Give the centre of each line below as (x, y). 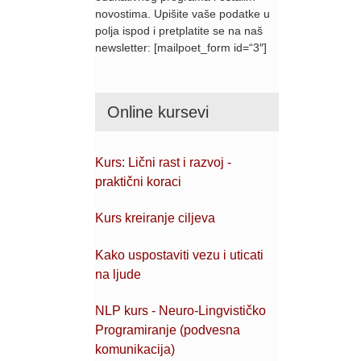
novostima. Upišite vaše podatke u (183, 14)
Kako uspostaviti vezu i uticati (179, 255)
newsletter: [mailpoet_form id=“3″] (181, 48)
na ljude (118, 274)
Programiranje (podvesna (168, 330)
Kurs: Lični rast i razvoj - (163, 162)
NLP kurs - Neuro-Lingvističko (180, 310)
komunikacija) (135, 349)
